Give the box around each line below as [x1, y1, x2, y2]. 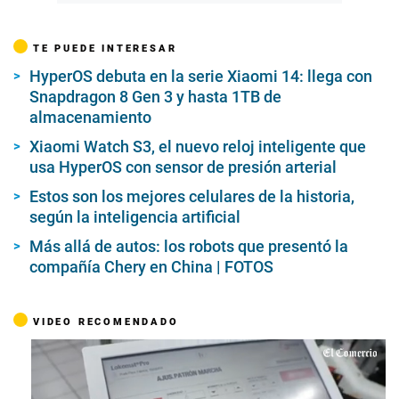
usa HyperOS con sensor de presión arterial [29, 158, 337, 177]
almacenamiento [29, 108, 151, 127]
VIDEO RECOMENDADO [33, 315, 179, 329]
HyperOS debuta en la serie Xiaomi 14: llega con [29, 67, 372, 86]
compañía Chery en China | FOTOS [29, 257, 273, 277]
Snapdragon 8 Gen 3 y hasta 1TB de [29, 87, 281, 107]
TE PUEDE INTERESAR [33, 42, 177, 55]
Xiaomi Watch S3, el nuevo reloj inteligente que [29, 137, 366, 157]
